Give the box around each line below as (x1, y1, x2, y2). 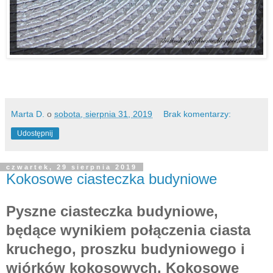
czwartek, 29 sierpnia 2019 (6, 163, 137, 171)
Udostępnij (17, 129, 53, 138)
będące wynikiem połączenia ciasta (6, 222, 250, 239)
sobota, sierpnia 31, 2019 (54, 108, 152, 119)
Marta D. (11, 108, 44, 119)
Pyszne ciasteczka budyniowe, (6, 203, 218, 220)
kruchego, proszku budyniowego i (6, 241, 245, 258)
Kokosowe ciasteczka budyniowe (6, 170, 217, 187)
